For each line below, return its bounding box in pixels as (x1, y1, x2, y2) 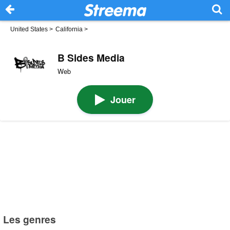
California (55, 26, 83, 33)
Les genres (3, 212, 56, 226)
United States (10, 26, 48, 33)
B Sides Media (57, 50, 125, 65)
